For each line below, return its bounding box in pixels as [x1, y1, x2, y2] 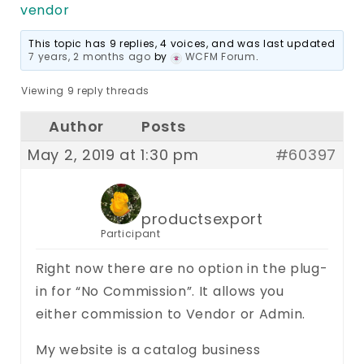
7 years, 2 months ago [28, 49, 151, 63]
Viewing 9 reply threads [21, 83, 150, 97]
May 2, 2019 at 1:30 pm [28, 144, 199, 165]
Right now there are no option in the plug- [36, 258, 328, 278]
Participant [101, 226, 161, 240]
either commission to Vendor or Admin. [36, 304, 305, 323]
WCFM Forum [184, 49, 256, 63]
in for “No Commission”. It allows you [36, 281, 284, 301]
